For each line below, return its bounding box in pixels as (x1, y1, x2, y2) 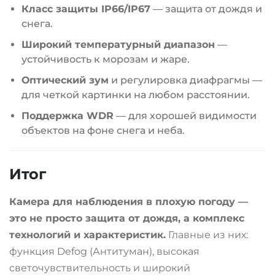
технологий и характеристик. (9, 229, 166, 241)
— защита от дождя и (150, 3, 262, 15)
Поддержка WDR (21, 110, 114, 122)
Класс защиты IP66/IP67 (21, 3, 150, 15)
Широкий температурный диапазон (21, 39, 215, 51)
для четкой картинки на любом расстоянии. (21, 89, 250, 101)
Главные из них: (166, 229, 248, 241)
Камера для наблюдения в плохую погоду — (9, 196, 248, 208)
